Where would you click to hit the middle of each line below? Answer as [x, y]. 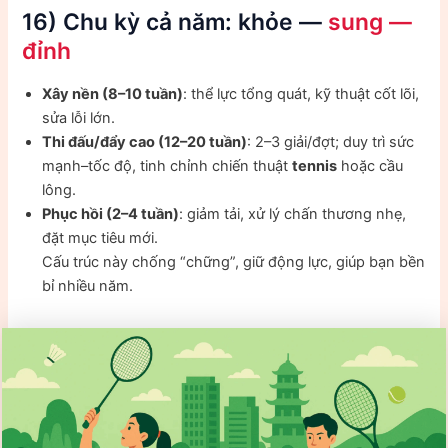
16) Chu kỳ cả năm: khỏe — [175, 21]
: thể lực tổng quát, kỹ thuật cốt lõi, [301, 94]
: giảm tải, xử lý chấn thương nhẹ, [293, 214]
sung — [370, 21]
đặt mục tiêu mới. [100, 238]
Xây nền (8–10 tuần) [113, 94]
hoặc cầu [370, 166]
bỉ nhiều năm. [88, 286]
